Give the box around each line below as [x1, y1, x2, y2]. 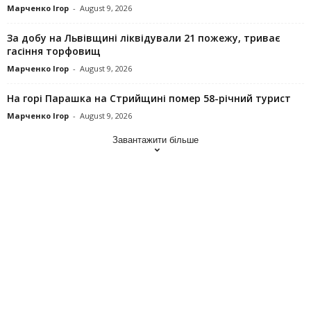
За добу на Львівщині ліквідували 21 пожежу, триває [7, 31, 280, 44]
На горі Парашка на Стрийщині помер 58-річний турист [7, 91, 291, 105]
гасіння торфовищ [7, 44, 101, 58]
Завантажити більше [112, 134, 199, 145]
